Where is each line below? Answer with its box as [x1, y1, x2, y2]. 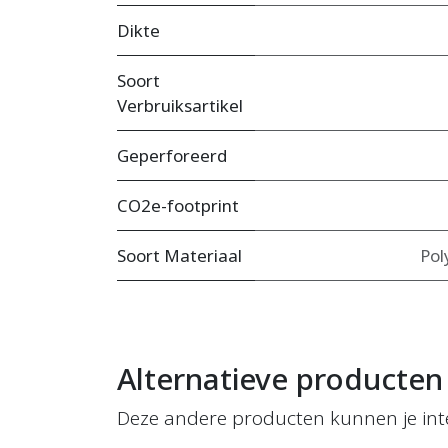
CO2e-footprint [117, 194, 239, 218]
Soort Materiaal [117, 244, 242, 268]
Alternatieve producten [117, 358, 443, 400]
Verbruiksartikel [117, 94, 243, 118]
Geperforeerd [117, 144, 227, 168]
